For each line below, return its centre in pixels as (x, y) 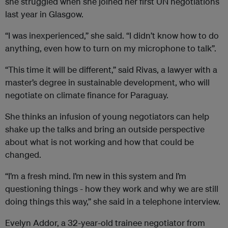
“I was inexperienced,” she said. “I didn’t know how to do (112, 36)
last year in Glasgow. (44, 14)
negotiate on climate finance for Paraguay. (87, 95)
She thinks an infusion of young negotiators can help (107, 117)
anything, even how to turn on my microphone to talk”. (111, 48)
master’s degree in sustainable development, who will (107, 82)
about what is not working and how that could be (99, 142)
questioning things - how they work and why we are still (112, 189)
